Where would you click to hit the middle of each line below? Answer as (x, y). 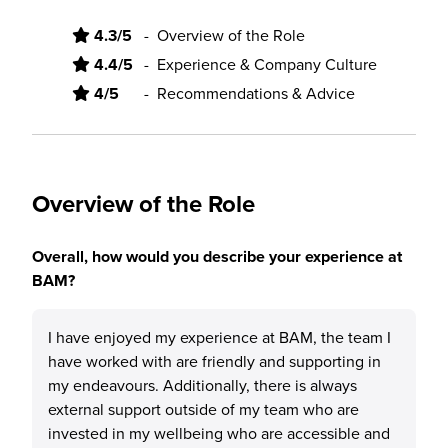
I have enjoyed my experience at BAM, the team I (219, 337)
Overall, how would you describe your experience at (217, 256)
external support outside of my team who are (203, 409)
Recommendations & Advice (255, 93)
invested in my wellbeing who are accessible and (219, 433)
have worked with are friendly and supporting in (214, 361)
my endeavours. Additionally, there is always (202, 385)
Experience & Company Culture (266, 64)
